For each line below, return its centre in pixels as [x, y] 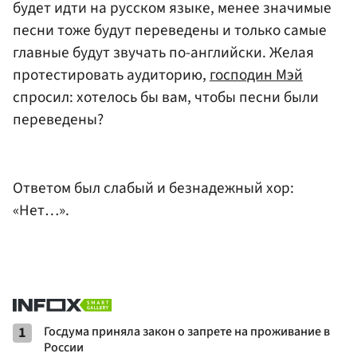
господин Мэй [256, 75]
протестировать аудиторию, [111, 75]
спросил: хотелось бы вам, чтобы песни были [166, 98]
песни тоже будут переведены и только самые [170, 31]
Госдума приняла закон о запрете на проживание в [187, 331]
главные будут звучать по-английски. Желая [163, 53]
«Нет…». [41, 210]
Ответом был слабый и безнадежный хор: [153, 188]
